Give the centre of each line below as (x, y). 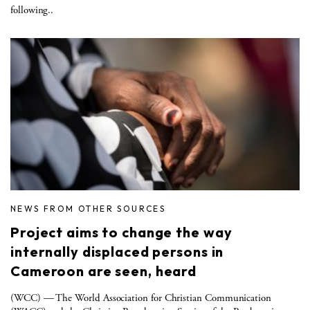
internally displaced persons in (117, 251)
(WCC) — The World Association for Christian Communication (141, 298)
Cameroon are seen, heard (104, 271)
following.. (32, 10)
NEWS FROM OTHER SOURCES (88, 208)
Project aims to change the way (121, 232)
